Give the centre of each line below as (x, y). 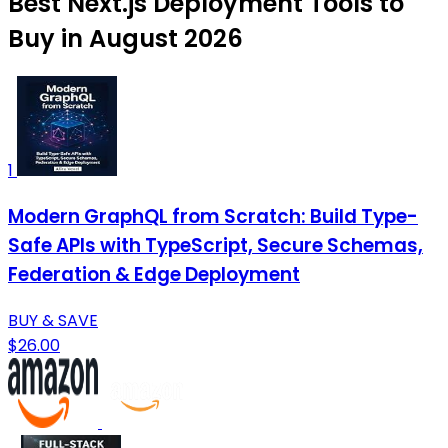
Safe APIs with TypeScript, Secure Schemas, (215, 246)
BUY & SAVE (53, 320)
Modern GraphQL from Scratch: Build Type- (213, 217)
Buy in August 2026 (125, 39)
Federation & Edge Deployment (154, 275)
